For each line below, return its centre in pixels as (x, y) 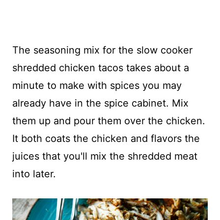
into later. (34, 174)
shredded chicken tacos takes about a (100, 68)
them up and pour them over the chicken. (109, 121)
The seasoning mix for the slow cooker (102, 50)
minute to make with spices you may (97, 85)
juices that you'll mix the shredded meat (105, 156)
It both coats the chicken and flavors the (106, 138)
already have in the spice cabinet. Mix (100, 103)
